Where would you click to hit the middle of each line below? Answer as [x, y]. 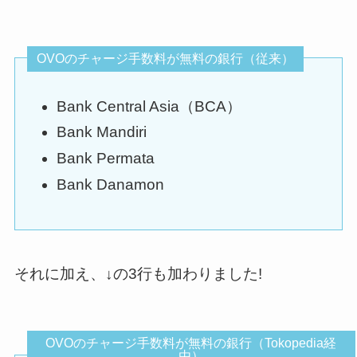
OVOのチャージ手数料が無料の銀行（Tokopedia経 [191, 343]
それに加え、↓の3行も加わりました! [138, 273]
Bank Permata [105, 159]
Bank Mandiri [101, 132]
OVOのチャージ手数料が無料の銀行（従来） [165, 58]
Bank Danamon [110, 184]
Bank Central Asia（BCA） [149, 106]
